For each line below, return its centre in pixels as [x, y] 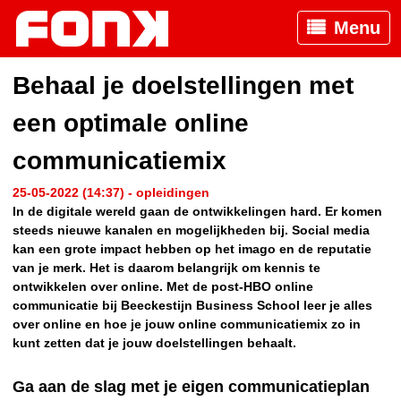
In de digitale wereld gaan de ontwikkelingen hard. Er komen [197, 212]
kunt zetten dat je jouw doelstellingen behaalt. [154, 343]
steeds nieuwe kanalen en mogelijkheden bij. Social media [191, 230]
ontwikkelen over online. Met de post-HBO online [163, 287]
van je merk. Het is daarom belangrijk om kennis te [166, 268]
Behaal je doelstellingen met [183, 86]
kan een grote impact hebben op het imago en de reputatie [192, 249]
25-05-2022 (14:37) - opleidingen [111, 193]
